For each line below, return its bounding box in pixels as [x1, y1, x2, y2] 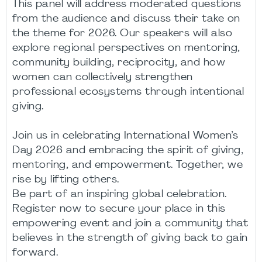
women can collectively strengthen [12, 72, 193, 82]
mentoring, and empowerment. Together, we [12, 160, 243, 170]
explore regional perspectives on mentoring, [12, 43, 240, 53]
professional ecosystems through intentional [12, 87, 244, 97]
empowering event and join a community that [12, 218, 248, 229]
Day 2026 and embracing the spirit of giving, [12, 145, 243, 156]
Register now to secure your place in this [12, 204, 226, 214]
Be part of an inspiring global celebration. [12, 189, 227, 199]
